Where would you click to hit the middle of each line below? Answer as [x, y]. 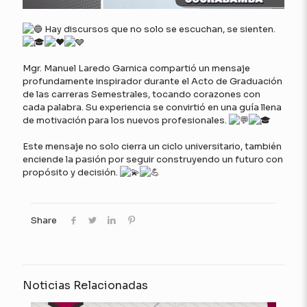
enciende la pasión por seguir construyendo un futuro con [153, 160]
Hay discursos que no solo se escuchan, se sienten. [160, 29]
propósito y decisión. [71, 173]
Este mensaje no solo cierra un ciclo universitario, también [152, 147]
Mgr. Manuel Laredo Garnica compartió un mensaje [136, 69]
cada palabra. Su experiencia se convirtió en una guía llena [152, 108]
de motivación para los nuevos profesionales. [126, 121]
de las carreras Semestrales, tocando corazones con [142, 95]
